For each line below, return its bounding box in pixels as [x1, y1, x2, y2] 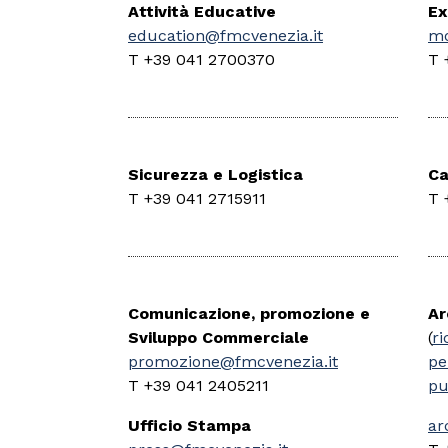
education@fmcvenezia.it [128, 26, 323, 46]
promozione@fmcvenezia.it [128, 352, 338, 372]
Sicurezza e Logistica [128, 165, 303, 185]
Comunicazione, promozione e [128, 304, 370, 324]
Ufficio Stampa [128, 416, 251, 436]
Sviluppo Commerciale [128, 328, 309, 348]
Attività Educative [128, 2, 276, 22]
